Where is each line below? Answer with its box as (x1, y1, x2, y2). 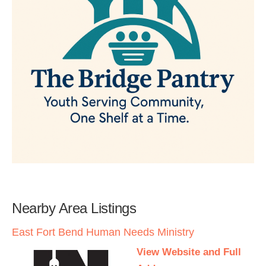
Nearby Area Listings (12, 200, 136, 216)
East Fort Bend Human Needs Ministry (12, 226, 194, 238)
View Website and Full (137, 246, 241, 258)
